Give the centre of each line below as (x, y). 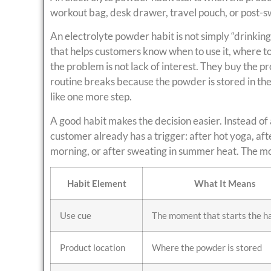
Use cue (76, 216)
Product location (93, 248)
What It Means (225, 184)
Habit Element (96, 184)
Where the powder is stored (207, 248)
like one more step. (91, 97)
